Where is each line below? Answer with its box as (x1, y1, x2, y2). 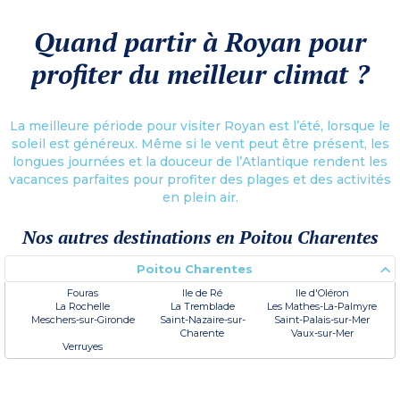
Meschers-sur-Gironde (30, 312, 135, 326)
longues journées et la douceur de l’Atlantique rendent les (12, 153, 387, 170)
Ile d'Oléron (295, 286, 349, 299)
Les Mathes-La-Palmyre (267, 299, 378, 312)
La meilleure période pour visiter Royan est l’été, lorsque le (10, 117, 390, 134)
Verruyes (62, 339, 104, 353)
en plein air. (162, 188, 238, 205)
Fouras (67, 286, 99, 299)
